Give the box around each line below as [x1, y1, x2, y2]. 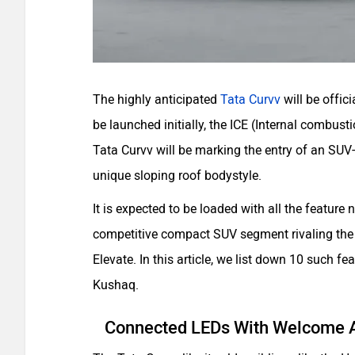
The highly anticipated [93, 92, 220, 107]
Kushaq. [93, 277, 139, 292]
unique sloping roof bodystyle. [93, 168, 265, 183]
